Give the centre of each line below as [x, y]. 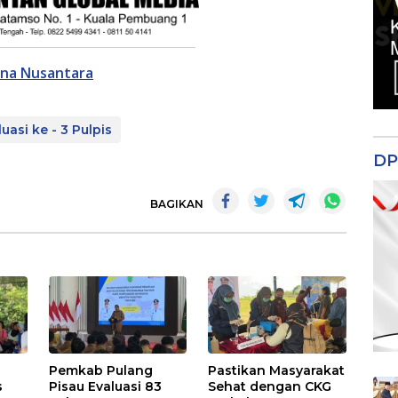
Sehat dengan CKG [270, 386]
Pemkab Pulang [101, 370]
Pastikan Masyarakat [277, 370]
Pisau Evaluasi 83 [106, 386]
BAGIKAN [177, 203]
